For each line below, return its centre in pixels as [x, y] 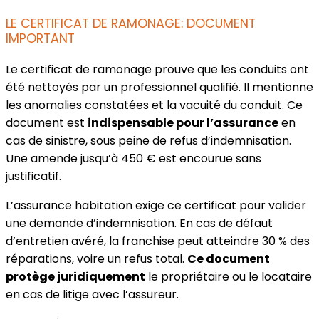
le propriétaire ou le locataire [229, 277]
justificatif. [33, 177]
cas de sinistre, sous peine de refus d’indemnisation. [148, 141]
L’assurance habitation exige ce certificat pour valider [156, 206]
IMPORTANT [40, 39]
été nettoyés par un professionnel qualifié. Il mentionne [159, 88]
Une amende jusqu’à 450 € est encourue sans [134, 159]
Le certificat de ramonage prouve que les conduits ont [157, 70]
